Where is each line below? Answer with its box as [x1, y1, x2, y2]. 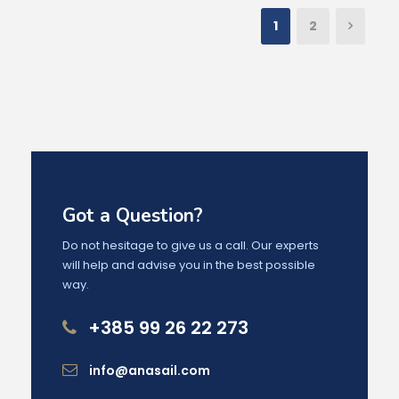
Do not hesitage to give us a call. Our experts [62, 237, 319, 255]
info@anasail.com [89, 362, 210, 380]
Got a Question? [62, 203, 203, 229]
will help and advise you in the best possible [62, 256, 315, 274]
